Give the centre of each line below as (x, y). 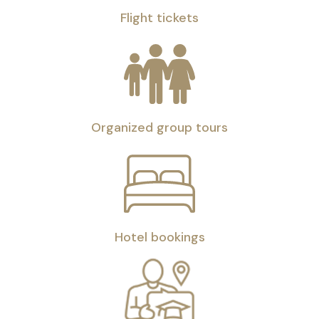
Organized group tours (159, 127)
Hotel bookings (159, 237)
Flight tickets (159, 18)
